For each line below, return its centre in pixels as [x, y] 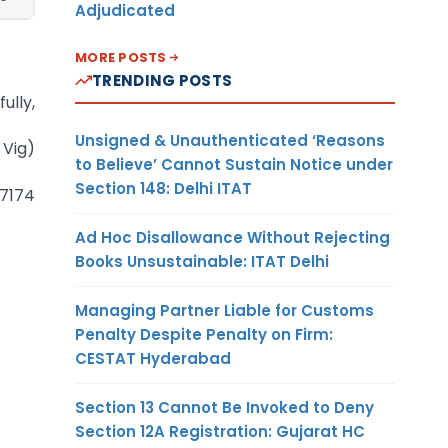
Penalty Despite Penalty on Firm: [204, 334]
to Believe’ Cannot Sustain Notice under [234, 164]
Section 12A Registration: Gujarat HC [220, 431]
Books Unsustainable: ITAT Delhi [202, 261]
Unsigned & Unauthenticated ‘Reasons [230, 140]
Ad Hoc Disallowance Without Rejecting [232, 237]
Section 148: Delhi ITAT [163, 188]
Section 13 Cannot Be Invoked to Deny [224, 407]
